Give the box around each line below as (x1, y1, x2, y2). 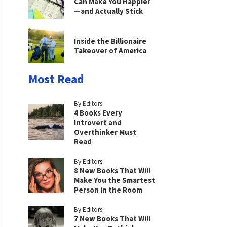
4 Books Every (74, 108, 122, 118)
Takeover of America (74, 46, 146, 55)
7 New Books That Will (74, 214, 150, 223)
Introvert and (74, 118, 122, 127)
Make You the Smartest (74, 175, 155, 185)
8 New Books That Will (74, 166, 150, 175)
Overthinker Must (74, 127, 136, 137)
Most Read (28, 71, 84, 87)
